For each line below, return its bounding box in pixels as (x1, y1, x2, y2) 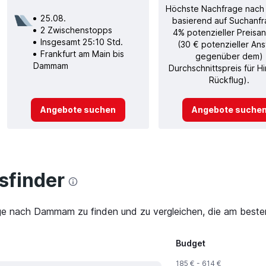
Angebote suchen (40, 104, 116, 115)
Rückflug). (209, 74, 249, 85)
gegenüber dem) (195, 50, 263, 61)
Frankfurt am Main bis (40, 48, 124, 59)
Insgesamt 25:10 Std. (40, 36, 123, 47)
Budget (175, 238, 205, 249)
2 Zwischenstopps (40, 24, 112, 35)
